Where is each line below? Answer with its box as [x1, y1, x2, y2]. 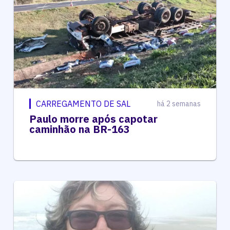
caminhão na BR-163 [29, 122, 130, 136]
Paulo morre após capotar [29, 111, 158, 126]
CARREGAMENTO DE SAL [35, 98, 130, 109]
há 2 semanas [157, 99, 201, 108]
